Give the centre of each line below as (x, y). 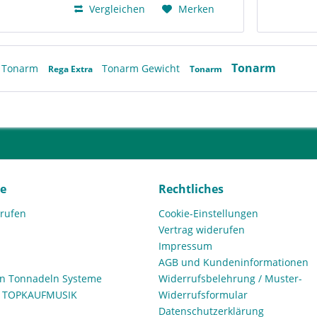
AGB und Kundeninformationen (234, 263)
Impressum (185, 246)
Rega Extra (71, 69)
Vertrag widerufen (202, 230)
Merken (197, 9)
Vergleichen (116, 9)
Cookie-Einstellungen (208, 214)
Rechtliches (191, 189)
